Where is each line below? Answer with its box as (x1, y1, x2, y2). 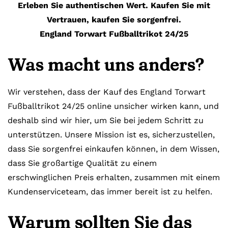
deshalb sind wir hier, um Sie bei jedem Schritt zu (8, 115, 204, 125)
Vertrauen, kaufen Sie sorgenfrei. (47, 14, 181, 24)
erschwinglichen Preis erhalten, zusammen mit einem (8, 172, 220, 182)
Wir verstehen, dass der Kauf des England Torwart (8, 87, 206, 97)
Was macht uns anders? (8, 53, 204, 75)
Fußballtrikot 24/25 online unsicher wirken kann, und (8, 101, 219, 111)
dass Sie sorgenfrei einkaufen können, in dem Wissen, (8, 144, 219, 154)
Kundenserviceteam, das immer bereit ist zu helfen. (8, 186, 212, 196)
